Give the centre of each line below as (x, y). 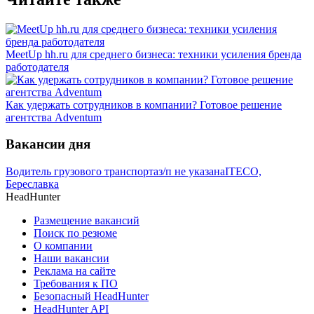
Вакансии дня (48, 144)
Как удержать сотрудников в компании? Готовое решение (144, 104)
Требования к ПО (76, 284)
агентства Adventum (54, 117)
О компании (63, 246)
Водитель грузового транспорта (82, 172)
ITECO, (243, 172)
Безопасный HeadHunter (91, 296)
